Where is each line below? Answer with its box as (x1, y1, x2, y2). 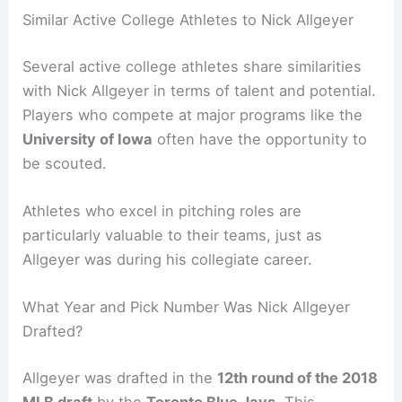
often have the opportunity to (153, 129, 368, 148)
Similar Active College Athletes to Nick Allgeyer (22, 11, 354, 30)
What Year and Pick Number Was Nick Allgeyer (22, 298, 351, 317)
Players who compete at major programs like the (22, 105, 363, 124)
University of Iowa (22, 129, 153, 148)
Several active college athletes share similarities (22, 57, 363, 75)
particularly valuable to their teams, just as (22, 225, 323, 244)
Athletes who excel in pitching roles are (22, 201, 302, 220)
